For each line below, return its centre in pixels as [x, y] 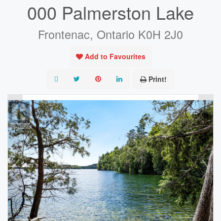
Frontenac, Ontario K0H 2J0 [110, 34]
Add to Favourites [115, 56]
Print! [158, 79]
